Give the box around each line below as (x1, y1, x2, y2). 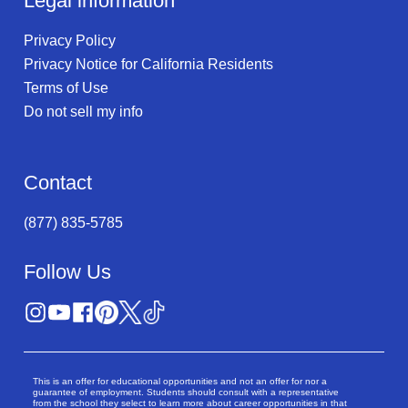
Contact (24, 170, 92, 194)
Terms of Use (24, 79, 108, 96)
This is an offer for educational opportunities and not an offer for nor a (33, 375, 327, 386)
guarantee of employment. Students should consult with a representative (33, 386, 339, 397)
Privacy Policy (24, 32, 116, 48)
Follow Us (24, 260, 111, 283)
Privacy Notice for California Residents (24, 56, 273, 72)
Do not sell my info (24, 103, 143, 119)
